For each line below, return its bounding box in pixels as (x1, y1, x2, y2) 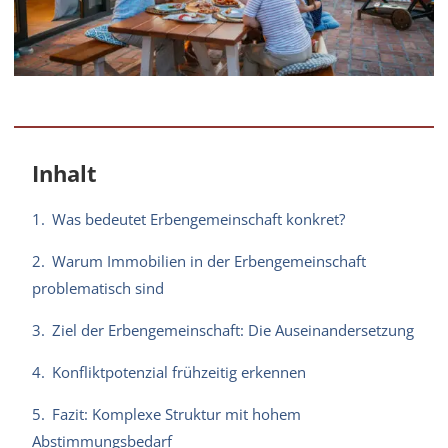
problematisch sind (32, 277, 165, 298)
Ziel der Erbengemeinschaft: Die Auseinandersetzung (52, 319, 415, 340)
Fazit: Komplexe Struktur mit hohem (52, 403, 302, 424)
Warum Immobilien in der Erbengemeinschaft (52, 250, 367, 271)
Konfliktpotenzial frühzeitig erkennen (52, 361, 307, 382)
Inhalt (32, 158, 98, 188)
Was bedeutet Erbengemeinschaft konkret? (52, 208, 346, 229)
